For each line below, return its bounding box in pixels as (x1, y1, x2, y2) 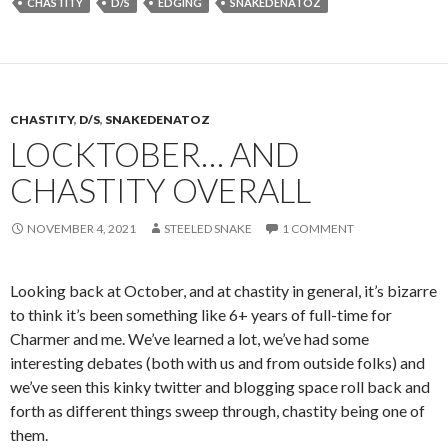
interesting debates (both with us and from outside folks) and (10, 353, 425, 372)
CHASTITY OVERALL (10, 170, 311, 210)
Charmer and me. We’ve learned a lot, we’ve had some (10, 329, 369, 348)
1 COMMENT (282, 221, 354, 236)
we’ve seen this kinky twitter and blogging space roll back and (10, 377, 430, 396)
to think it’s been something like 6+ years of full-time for (10, 305, 392, 324)
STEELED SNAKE (164, 221, 252, 236)
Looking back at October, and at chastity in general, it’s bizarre (10, 281, 437, 300)
